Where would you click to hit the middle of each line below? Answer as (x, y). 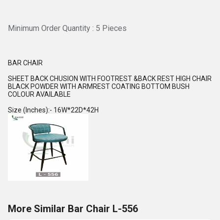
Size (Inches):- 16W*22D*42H (53, 110)
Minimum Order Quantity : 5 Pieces (67, 28)
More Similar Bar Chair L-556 (73, 209)
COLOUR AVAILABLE (39, 94)
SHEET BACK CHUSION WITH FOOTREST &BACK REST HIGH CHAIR (110, 79)
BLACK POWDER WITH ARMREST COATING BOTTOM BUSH (99, 86)
